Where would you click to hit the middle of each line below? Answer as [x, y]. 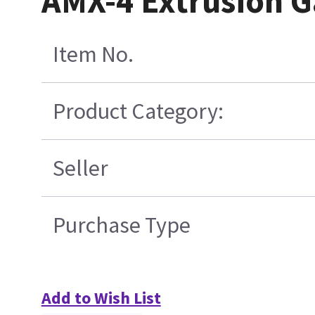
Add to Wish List [101, 298]
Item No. [93, 54]
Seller [80, 168]
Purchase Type [121, 225]
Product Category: [138, 111]
